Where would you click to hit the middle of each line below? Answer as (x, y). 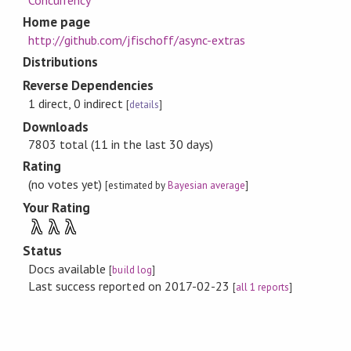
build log (132, 270)
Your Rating (56, 207)
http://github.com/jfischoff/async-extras (137, 40)
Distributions (60, 62)
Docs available (69, 268)
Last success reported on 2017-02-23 (130, 286)
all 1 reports (262, 287)
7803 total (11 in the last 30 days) (121, 145)
